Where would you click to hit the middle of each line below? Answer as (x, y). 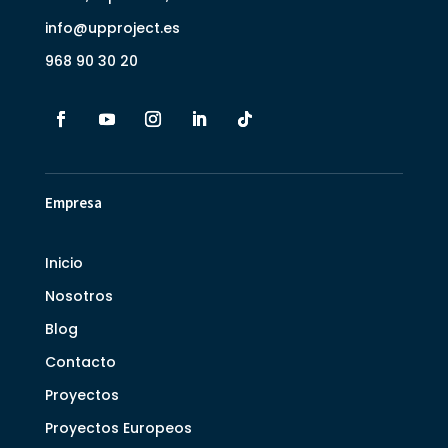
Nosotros (78, 295)
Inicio (63, 262)
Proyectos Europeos (118, 427)
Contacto (80, 361)
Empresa (73, 202)
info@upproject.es (112, 27)
